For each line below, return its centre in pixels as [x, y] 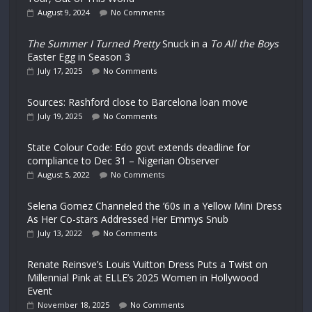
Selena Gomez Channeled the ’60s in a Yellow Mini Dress [155, 206]
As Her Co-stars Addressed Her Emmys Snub [128, 219]
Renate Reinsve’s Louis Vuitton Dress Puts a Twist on [148, 264]
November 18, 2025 [74, 305]
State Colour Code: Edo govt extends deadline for [139, 147]
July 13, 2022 [60, 233]
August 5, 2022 [64, 174]
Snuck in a [185, 44]
